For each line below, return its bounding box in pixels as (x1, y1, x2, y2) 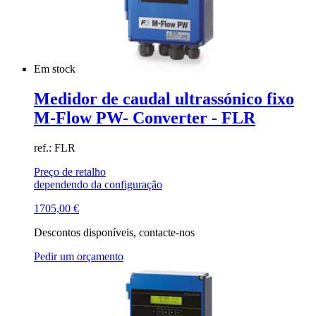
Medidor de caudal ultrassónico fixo (34, 90, 294, 109)
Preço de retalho (34, 166, 106, 178)
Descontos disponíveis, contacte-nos (34, 226, 195, 239)
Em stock (34, 63, 78, 75)
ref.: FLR (34, 142, 75, 154)
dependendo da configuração (34, 178, 162, 191)
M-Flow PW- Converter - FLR (34, 109, 255, 128)
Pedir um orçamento (34, 250, 123, 263)
